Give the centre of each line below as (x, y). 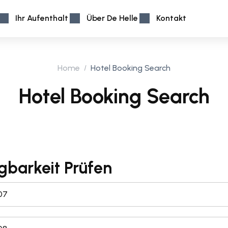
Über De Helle (112, 18)
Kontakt (172, 18)
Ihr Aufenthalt (42, 18)
